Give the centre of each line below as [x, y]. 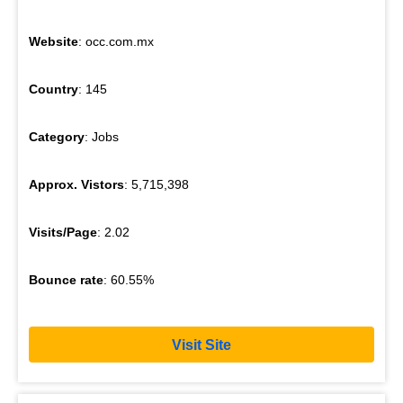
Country [54, 90]
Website [54, 42]
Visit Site [201, 345]
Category [57, 137]
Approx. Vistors [76, 185]
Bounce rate [66, 280]
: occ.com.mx [116, 42]
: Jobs [102, 137]
